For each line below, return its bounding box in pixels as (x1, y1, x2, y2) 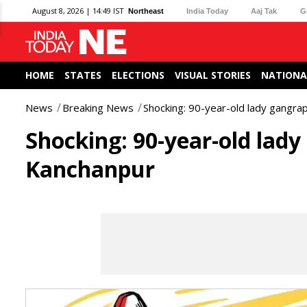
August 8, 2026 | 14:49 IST (32, 5, 124, 16)
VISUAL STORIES (175, 69, 251, 82)
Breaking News (62, 101, 134, 114)
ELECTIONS (112, 69, 164, 82)
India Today (186, 6, 229, 15)
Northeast (128, 6, 164, 15)
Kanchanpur (25, 154, 155, 184)
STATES (64, 69, 101, 82)
